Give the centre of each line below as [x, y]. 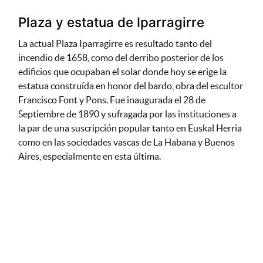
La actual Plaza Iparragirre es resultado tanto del [115, 44]
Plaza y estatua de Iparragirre [111, 22]
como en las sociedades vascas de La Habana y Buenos [126, 142]
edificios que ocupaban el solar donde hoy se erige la [122, 72]
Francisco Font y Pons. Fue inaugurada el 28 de [112, 100]
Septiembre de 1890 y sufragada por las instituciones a [127, 114]
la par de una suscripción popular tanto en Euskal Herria [130, 128]
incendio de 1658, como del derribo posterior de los [121, 58]
